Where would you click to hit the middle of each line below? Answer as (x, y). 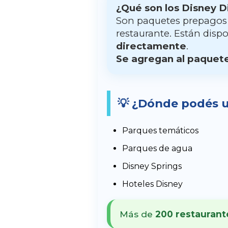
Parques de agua (157, 149)
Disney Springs (152, 166)
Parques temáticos (160, 131)
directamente (151, 46)
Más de (137, 214)
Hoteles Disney (152, 184)
